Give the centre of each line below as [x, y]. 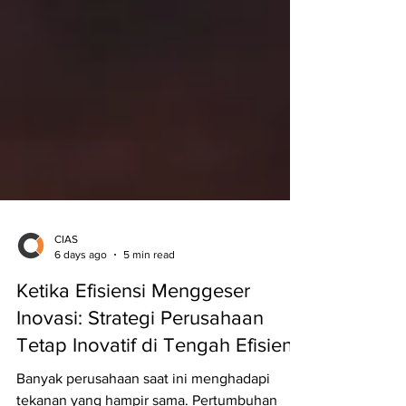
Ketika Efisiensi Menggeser [133, 312]
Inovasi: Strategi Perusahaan [140, 339]
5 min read [149, 276]
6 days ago [81, 276]
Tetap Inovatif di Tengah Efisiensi [161, 367]
